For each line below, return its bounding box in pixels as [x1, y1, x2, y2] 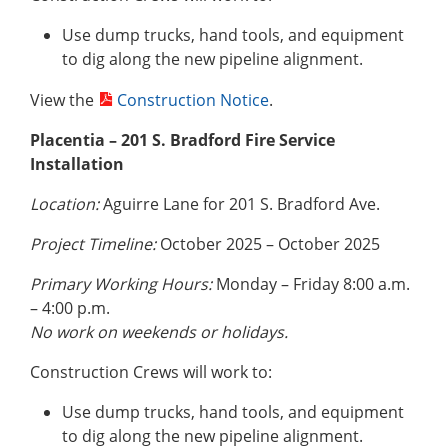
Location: [30, 193, 103, 216]
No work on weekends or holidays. [30, 321, 288, 344]
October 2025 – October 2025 [156, 233, 380, 256]
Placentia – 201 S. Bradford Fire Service [30, 129, 335, 152]
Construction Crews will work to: [30, 361, 272, 384]
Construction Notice [117, 89, 270, 112]
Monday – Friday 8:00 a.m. [212, 273, 410, 296]
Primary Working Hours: [30, 273, 212, 296]
